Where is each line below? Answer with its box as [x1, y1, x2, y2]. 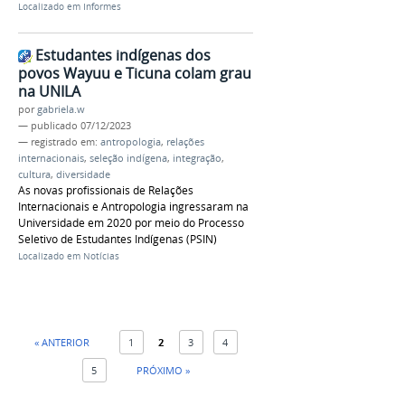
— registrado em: [18, 135, 100, 148]
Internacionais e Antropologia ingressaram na [18, 198, 249, 214]
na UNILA [18, 80, 80, 101]
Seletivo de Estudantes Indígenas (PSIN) [18, 231, 217, 247]
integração [173, 151, 221, 165]
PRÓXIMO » [136, 363, 190, 377]
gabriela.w [37, 102, 85, 116]
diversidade [56, 167, 110, 181]
